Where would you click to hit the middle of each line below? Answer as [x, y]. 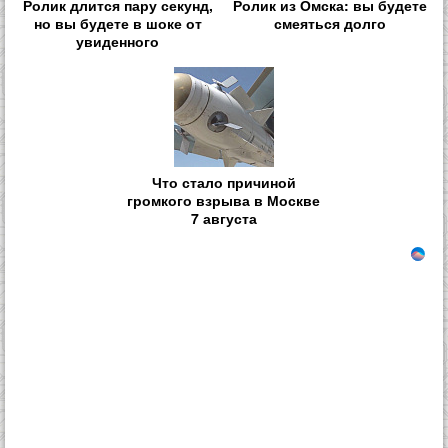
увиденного [118, 40]
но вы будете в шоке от [117, 22]
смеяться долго [330, 22]
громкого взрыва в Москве [224, 200]
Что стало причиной [223, 182]
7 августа [223, 218]
